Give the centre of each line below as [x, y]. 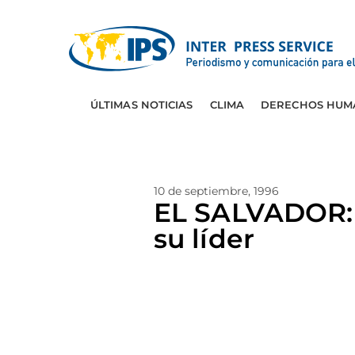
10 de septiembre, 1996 [216, 191]
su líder [204, 239]
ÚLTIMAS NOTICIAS [141, 105]
